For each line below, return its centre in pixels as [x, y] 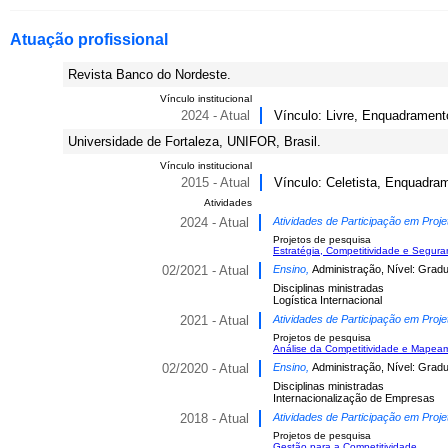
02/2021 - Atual [205, 270]
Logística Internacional [327, 300]
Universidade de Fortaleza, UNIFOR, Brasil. [194, 141]
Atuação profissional [89, 39]
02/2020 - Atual [205, 368]
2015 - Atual [215, 182]
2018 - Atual [214, 418]
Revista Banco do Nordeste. [149, 74]
